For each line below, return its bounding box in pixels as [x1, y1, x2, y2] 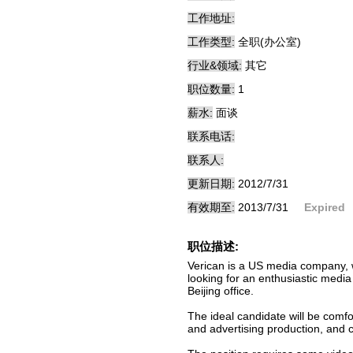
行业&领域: [188, 59, 242, 72]
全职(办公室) [238, 35, 301, 48]
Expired [304, 201, 345, 214]
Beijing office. [188, 284, 254, 297]
